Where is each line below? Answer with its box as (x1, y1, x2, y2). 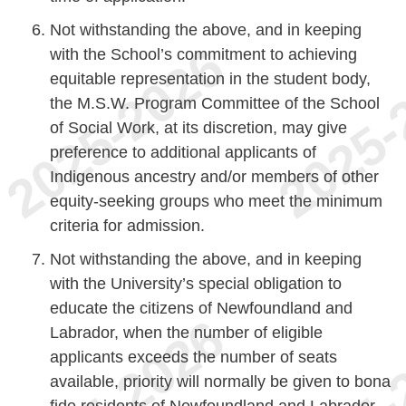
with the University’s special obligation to (50, 275, 342, 293)
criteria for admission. (50, 217, 205, 235)
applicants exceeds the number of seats (50, 348, 337, 366)
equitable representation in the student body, (50, 70, 371, 88)
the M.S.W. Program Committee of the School (50, 94, 380, 112)
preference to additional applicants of (50, 143, 316, 161)
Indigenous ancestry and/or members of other (50, 168, 379, 186)
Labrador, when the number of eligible (50, 324, 323, 342)
